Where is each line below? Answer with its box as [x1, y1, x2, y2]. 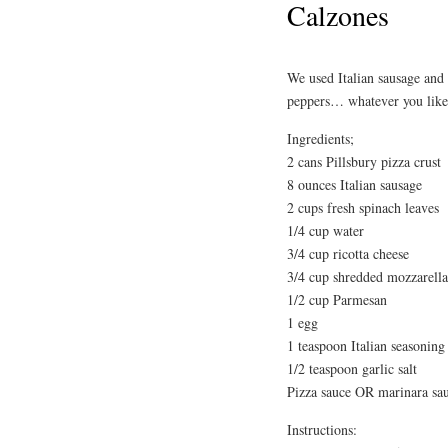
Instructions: [287, 419, 357, 439]
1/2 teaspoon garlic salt [287, 358, 417, 378]
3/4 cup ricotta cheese [287, 243, 409, 263]
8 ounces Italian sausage [287, 174, 422, 194]
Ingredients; [287, 128, 354, 148]
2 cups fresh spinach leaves [287, 197, 439, 217]
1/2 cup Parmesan [287, 289, 387, 309]
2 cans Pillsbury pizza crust [287, 151, 441, 171]
